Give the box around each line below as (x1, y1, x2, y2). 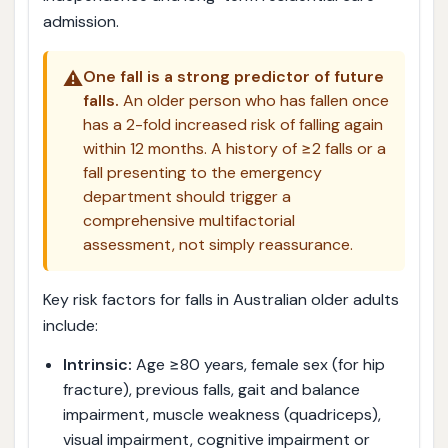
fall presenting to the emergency (82, 161, 322, 183)
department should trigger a (82, 185, 291, 207)
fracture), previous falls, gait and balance (62, 379, 360, 401)
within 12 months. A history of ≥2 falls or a (82, 137, 386, 159)
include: (42, 314, 98, 336)
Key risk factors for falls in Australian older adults (42, 288, 399, 310)
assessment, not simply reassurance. (82, 233, 353, 255)
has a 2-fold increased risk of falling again (82, 113, 383, 135)
